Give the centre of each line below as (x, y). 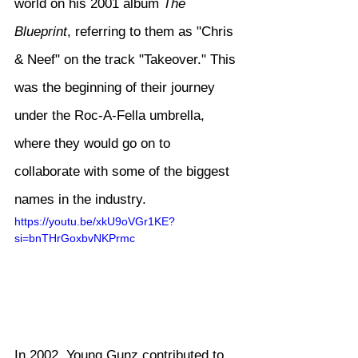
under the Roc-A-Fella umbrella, (111, 115)
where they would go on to (94, 143)
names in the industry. (80, 199)
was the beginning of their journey (117, 88)
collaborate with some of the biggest (124, 171)
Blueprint (41, 32)
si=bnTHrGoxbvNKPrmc (75, 238)
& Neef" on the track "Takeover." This (127, 60)
